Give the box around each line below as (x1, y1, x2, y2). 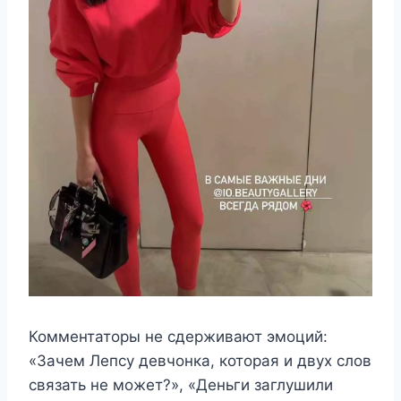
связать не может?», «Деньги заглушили (29, 375, 333, 394)
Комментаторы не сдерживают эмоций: (29, 327, 328, 346)
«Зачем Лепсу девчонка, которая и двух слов (29, 351, 371, 370)
